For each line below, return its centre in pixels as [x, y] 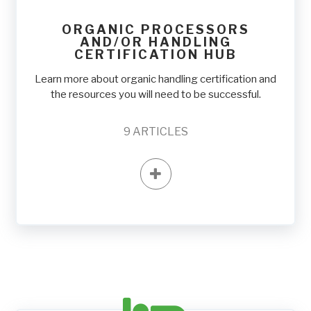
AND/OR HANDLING [155, 42]
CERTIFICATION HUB [155, 55]
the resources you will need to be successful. [155, 95]
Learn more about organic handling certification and [155, 79]
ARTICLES [160, 132]
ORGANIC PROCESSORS [155, 30]
